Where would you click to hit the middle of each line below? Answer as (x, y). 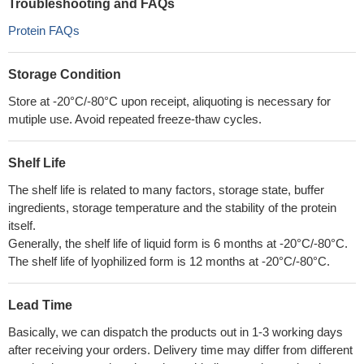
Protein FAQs (44, 30)
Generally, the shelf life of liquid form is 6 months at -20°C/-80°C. (178, 243)
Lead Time (40, 305)
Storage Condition (65, 74)
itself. (22, 225)
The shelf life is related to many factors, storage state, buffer (166, 190)
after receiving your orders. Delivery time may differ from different (180, 350)
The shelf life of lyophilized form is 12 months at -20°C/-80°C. (169, 261)
